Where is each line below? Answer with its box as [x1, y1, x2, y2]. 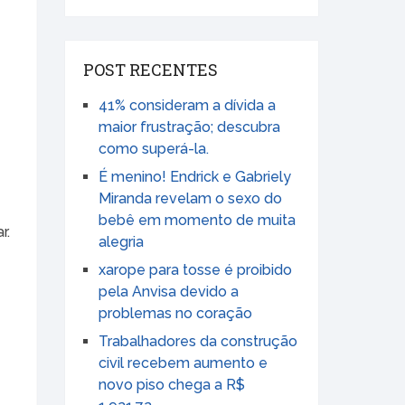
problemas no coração [99, 305, 252, 323]
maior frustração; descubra [99, 118, 280, 137]
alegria [99, 233, 144, 251]
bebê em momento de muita [99, 212, 296, 230]
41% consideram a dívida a [99, 97, 276, 115]
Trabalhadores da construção [99, 333, 297, 351]
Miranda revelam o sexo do [99, 190, 282, 208]
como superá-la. [99, 140, 209, 158]
